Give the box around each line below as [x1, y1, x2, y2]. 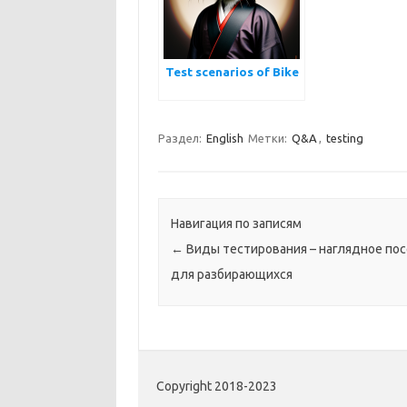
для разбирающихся [170, 267, 293, 283]
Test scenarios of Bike [164, 65, 299, 79]
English [205, 132, 243, 144]
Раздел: [157, 132, 204, 144]
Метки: [247, 132, 290, 144]
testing [325, 132, 363, 144]
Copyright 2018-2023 [156, 379, 277, 394]
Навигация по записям [170, 216, 302, 232]
